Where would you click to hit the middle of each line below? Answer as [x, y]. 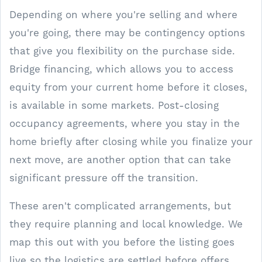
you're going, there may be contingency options [127, 32]
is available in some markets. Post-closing [114, 105]
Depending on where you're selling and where [123, 14]
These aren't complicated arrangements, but [120, 206]
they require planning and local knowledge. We [126, 224]
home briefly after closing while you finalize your [131, 141]
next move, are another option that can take [120, 159]
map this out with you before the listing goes [122, 242]
